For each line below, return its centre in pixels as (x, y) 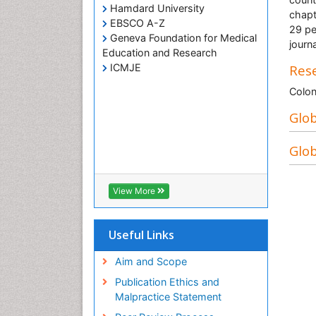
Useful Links (141, 235)
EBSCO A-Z (136, 23)
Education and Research (160, 52)
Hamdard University (156, 8)
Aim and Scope (151, 261)
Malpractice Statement (168, 296)
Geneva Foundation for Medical (182, 37)
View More (135, 190)
